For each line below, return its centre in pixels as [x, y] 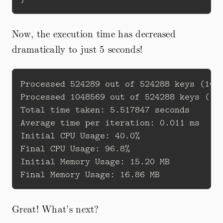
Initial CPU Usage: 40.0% [80, 136]
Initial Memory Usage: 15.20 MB [95, 162]
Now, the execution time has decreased [94, 34]
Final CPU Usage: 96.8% [75, 149]
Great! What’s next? [56, 209]
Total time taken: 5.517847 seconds [105, 110]
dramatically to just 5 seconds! [77, 49]
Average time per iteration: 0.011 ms [110, 123]
